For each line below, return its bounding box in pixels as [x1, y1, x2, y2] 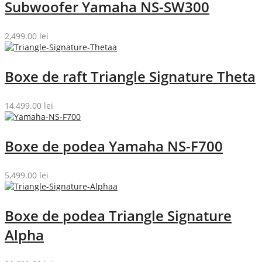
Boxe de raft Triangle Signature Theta [5, 66, 256, 86]
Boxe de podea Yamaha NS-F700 [5, 136, 223, 156]
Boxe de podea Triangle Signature [5, 205, 232, 225]
